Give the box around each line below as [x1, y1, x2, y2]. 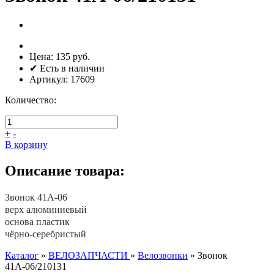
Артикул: [29, 74, 70, 85]
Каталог [5, 250, 39, 261]
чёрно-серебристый [5, 229, 86, 240]
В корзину [5, 139, 48, 150]
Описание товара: [5, 163, 125, 179]
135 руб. [56, 51, 90, 62]
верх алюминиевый [5, 204, 87, 215]
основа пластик [5, 217, 70, 228]
